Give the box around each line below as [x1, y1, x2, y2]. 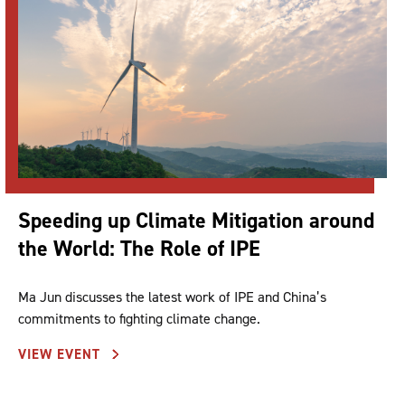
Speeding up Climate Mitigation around [18, 205, 374, 235]
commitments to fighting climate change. [18, 308, 260, 328]
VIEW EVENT [18, 344, 105, 363]
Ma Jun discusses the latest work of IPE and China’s [18, 287, 326, 306]
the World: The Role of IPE [18, 233, 260, 263]
